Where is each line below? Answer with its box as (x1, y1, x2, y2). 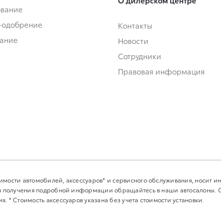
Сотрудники (118, 50, 161, 61)
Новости (118, 35, 148, 46)
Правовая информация (118, 65, 205, 76)
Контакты (118, 19, 152, 31)
